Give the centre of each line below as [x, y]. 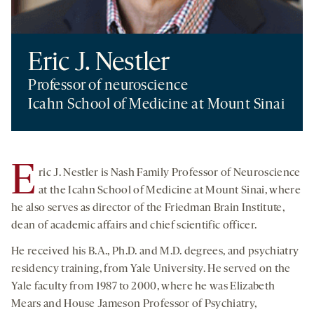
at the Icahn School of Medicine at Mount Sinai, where [170, 191]
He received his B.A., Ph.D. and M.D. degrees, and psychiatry [155, 252]
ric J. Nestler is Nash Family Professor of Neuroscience [170, 173]
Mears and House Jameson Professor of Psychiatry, [134, 305]
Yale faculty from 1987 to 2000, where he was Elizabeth [143, 287]
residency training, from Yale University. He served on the [151, 269]
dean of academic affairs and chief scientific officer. [134, 226]
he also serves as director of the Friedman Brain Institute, [148, 209]
